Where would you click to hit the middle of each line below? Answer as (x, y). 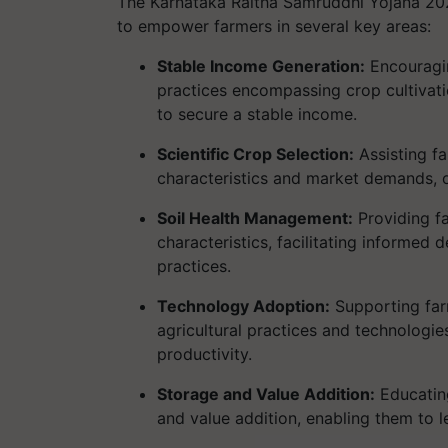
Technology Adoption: (243, 305)
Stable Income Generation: (261, 65)
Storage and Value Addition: (266, 393)
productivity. (204, 353)
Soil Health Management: (255, 217)
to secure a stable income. (257, 113)
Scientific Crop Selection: (255, 153)
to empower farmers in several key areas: (274, 25)
